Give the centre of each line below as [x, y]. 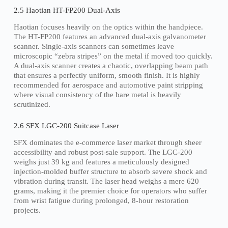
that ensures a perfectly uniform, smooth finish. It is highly [107, 76]
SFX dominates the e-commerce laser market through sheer [107, 143]
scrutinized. [32, 105]
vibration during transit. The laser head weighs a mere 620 [106, 181]
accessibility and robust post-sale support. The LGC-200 [103, 152]
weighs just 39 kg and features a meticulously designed [101, 162]
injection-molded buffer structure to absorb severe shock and [110, 172]
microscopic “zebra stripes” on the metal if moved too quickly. [113, 56]
